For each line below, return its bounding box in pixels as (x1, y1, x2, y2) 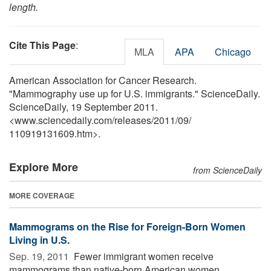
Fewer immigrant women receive (71, 249, 214, 263)
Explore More (9, 158, 78, 175)
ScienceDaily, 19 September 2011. (9, 99, 158, 114)
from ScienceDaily (193, 163, 262, 176)
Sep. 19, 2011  (9, 249, 71, 263)
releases (114, 113, 151, 127)
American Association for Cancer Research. (9, 73, 197, 87)
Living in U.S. (9, 232, 70, 247)
